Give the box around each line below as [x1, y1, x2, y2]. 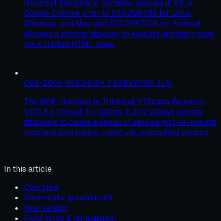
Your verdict [24, 202, 68, 213]
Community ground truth [24, 192, 112, 203]
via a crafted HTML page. [24, 38, 115, 49]
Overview [24, 182, 59, 192]
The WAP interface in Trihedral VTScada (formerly [24, 96, 205, 107]
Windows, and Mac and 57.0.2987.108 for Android [24, 18, 200, 29]
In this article [4, 163, 52, 174]
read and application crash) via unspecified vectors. [24, 127, 210, 138]
